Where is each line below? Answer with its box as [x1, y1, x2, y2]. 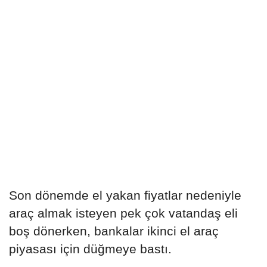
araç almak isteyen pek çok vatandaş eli [9, 206, 238, 221]
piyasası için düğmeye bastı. [9, 242, 172, 256]
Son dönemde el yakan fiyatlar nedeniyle [9, 188, 241, 203]
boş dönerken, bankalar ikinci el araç [9, 224, 219, 238]
